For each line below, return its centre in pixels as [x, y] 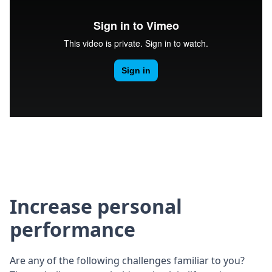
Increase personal [96, 206]
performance [73, 229]
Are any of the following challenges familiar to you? [127, 261]
